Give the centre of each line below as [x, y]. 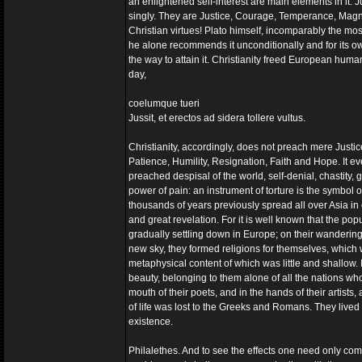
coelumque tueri [164, 103]
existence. [151, 322]
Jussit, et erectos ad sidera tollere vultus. [217, 118]
